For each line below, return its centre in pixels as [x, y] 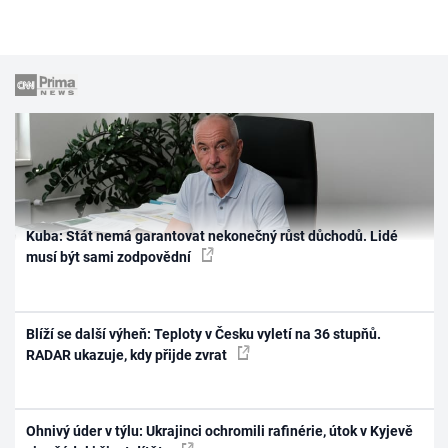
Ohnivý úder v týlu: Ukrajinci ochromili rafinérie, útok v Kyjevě [220, 431]
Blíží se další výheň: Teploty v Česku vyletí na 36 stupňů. [204, 333]
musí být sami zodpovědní [110, 257]
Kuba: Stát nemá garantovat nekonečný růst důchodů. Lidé [212, 236]
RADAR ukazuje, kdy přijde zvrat [128, 354]
